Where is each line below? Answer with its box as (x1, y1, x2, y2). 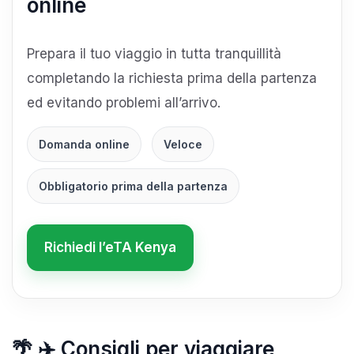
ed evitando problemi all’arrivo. (27, 94, 220, 111)
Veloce (164, 137, 202, 151)
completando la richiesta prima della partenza (27, 70, 317, 86)
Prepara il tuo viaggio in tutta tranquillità (27, 45, 281, 62)
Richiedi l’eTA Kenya (44, 239, 176, 255)
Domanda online (39, 137, 130, 151)
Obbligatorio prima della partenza (39, 179, 228, 193)
